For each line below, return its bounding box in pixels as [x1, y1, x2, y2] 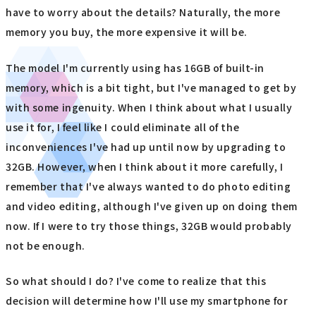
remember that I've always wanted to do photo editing [6, 178, 291, 193]
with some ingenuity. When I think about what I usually [6, 99, 293, 114]
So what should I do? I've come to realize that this [6, 274, 267, 288]
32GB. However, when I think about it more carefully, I [6, 159, 284, 174]
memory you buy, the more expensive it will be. [6, 25, 248, 39]
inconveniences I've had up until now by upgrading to [6, 139, 286, 154]
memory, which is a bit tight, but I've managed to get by [6, 80, 297, 95]
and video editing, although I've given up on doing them [6, 198, 298, 213]
